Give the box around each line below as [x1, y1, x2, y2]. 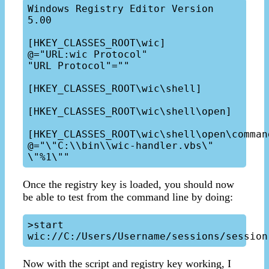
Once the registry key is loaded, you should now [23, 178, 234, 190]
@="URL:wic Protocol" [28, 48, 148, 60]
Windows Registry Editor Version [28, 2, 214, 14]
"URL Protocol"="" [28, 59, 130, 71]
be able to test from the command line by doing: [23, 190, 233, 203]
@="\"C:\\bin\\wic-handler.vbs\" [28, 139, 214, 151]
